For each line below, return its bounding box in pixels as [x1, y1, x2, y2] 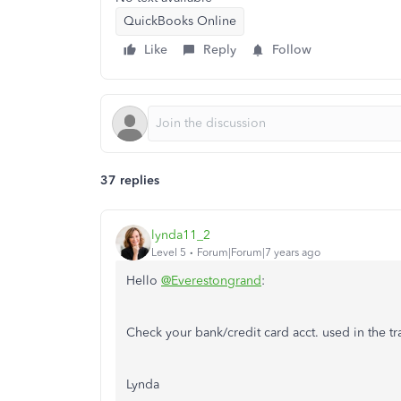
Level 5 [151, 245, 186, 259]
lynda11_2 [151, 226, 210, 243]
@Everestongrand [161, 273, 261, 288]
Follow [272, 42, 311, 57]
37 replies [100, 173, 159, 188]
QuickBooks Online [124, 13, 236, 29]
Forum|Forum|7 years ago [197, 245, 320, 259]
